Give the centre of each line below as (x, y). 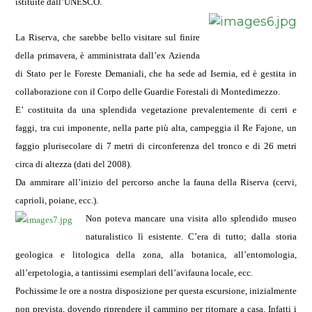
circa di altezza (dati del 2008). (74, 164)
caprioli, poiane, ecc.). (57, 200)
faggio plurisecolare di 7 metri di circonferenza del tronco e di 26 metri (156, 146)
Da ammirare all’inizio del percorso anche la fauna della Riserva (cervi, (156, 182)
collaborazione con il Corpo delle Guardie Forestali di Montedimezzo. (148, 92)
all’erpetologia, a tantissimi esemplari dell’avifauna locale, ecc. (134, 273)
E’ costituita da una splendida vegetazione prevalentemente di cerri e (156, 110)
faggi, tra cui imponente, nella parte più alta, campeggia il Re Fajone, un (156, 128)
